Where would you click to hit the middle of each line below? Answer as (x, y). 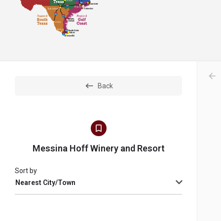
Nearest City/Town (45, 183)
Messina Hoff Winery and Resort (98, 148)
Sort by (26, 171)
